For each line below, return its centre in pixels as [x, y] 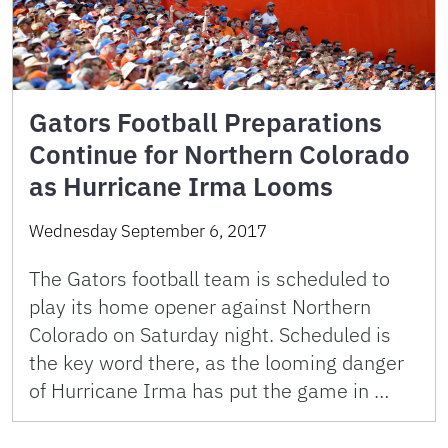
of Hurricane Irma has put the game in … [209, 391]
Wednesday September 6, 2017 [148, 231]
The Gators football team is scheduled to [209, 279]
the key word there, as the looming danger [216, 363]
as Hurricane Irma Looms [181, 186]
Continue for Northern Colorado [219, 154]
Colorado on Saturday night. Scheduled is [210, 335]
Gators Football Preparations [205, 122]
